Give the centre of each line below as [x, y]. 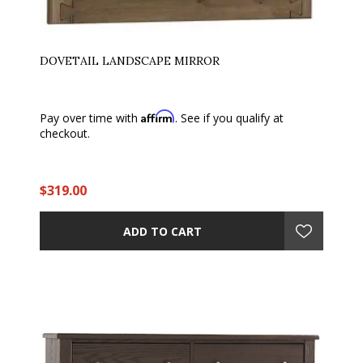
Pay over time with [90, 118]
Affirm [158, 116]
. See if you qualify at [229, 118]
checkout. [65, 133]
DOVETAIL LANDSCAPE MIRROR [130, 61]
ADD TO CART [162, 231]
